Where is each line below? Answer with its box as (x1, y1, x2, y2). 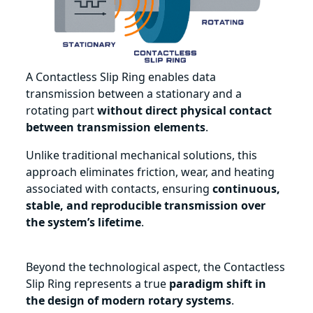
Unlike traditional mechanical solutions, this (26, 147, 258, 163)
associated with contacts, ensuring (26, 180, 213, 196)
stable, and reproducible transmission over (26, 197, 266, 213)
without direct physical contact (97, 102, 272, 118)
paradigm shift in (169, 275, 267, 291)
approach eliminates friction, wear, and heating (26, 163, 275, 180)
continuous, (212, 180, 281, 196)
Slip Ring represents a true (26, 275, 170, 291)
